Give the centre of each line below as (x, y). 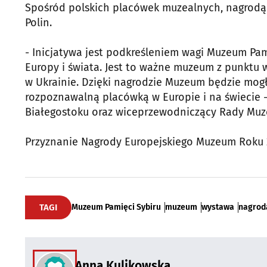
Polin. (38, 23)
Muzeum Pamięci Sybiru (116, 207)
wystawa (218, 207)
